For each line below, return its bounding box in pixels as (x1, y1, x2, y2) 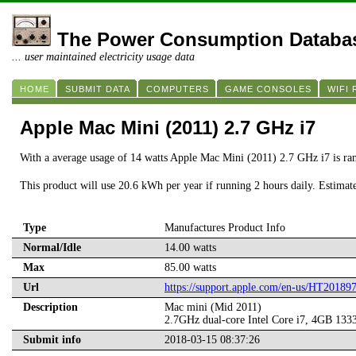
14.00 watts (164, 242, 216, 254)
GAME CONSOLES (225, 84, 311, 94)
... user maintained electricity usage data (12, 51, 195, 63)
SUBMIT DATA (65, 84, 130, 94)
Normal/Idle (23, 242, 81, 254)
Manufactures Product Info (164, 222, 285, 234)
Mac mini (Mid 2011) (164, 301, 261, 314)
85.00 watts (164, 261, 216, 274)
